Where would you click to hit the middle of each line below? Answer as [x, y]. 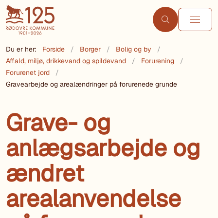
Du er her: [21, 49]
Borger [90, 49]
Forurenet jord [28, 72]
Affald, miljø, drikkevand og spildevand [66, 61]
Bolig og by [134, 49]
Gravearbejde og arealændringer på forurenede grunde [91, 84]
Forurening [158, 61]
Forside [54, 49]
